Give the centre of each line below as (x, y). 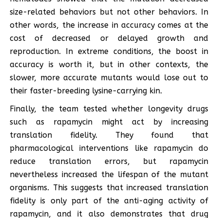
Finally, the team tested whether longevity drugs (109, 109)
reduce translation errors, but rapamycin (109, 162)
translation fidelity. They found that (109, 135)
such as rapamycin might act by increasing (109, 122)
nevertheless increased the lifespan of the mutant (109, 175)
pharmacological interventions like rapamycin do (109, 148)
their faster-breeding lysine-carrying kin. (86, 91)
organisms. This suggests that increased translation (109, 188)
